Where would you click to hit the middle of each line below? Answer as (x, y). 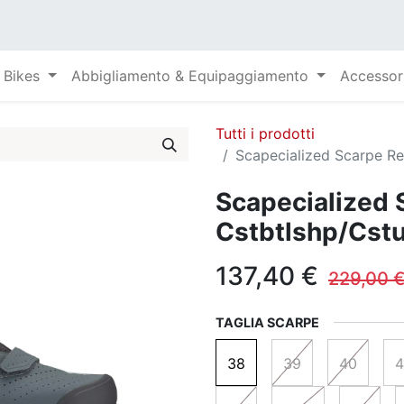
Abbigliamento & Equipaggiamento (190, 76)
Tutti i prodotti (265, 133)
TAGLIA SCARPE (267, 322)
